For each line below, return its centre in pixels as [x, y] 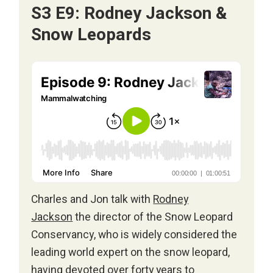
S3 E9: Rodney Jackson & [129, 14]
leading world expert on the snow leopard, [131, 253]
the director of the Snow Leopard [153, 218]
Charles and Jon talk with [92, 200]
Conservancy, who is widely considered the [134, 235]
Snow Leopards [91, 35]
